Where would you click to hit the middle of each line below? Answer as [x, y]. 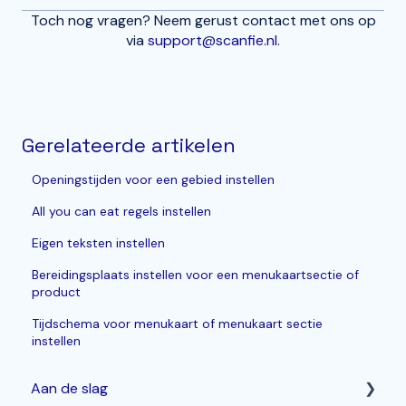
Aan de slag [69, 389]
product [57, 291]
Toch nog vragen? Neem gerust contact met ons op [203, 20]
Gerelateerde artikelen [129, 145]
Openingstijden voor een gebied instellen [154, 179]
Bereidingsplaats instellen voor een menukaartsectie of [196, 274]
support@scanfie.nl [213, 40]
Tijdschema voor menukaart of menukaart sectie [178, 323]
